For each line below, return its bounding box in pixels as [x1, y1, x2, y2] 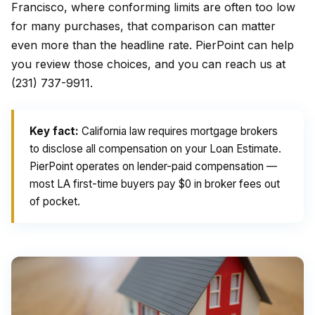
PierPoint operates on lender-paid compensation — [30, 160, 277, 173]
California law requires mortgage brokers [79, 124, 278, 138]
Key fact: [30, 124, 79, 138]
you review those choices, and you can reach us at [11, 57, 285, 71]
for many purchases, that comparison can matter [11, 19, 276, 33]
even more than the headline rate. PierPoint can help [11, 38, 294, 52]
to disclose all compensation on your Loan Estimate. [30, 142, 281, 155]
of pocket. [30, 195, 80, 208]
